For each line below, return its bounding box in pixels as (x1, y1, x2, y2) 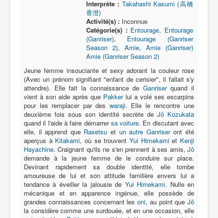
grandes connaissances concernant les (24, 197, 137, 206)
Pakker (103, 92, 123, 101)
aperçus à (24, 136, 55, 145)
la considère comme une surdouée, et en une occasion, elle (24, 206, 194, 215)
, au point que (145, 197, 187, 206)
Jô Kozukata (157, 109, 194, 119)
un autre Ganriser (119, 127, 170, 136)
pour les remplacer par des (24, 101, 109, 110)
